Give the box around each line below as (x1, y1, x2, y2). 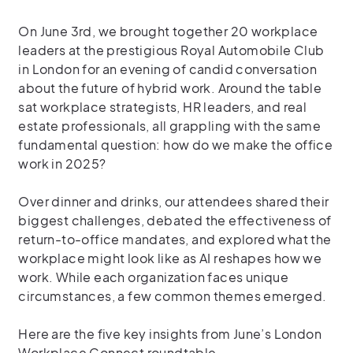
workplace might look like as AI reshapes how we (18, 250, 322, 266)
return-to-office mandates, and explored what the (18, 231, 332, 247)
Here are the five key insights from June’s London (18, 325, 322, 342)
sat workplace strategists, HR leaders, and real (18, 98, 307, 115)
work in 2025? (18, 155, 106, 172)
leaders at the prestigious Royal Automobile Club (18, 42, 325, 58)
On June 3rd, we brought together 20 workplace (18, 23, 318, 39)
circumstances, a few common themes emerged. (18, 288, 330, 304)
